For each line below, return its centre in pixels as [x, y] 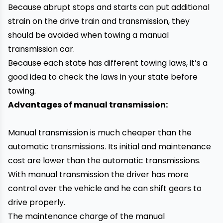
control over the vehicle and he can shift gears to [105, 188]
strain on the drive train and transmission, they [99, 21]
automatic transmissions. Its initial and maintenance [110, 147]
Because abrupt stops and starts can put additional [109, 7]
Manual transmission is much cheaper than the [100, 133]
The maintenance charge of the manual [86, 216]
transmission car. [41, 49]
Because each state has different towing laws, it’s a [108, 63]
